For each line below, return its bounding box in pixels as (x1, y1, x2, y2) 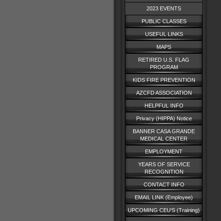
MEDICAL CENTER (140, 136, 187, 142)
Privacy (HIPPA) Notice (136, 115, 192, 121)
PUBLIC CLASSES (141, 18, 186, 24)
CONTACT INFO (143, 182, 184, 187)
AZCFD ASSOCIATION (136, 90, 192, 96)
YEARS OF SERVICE (138, 161, 190, 167)
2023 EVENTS (147, 5, 181, 11)
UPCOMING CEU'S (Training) (128, 207, 200, 213)
